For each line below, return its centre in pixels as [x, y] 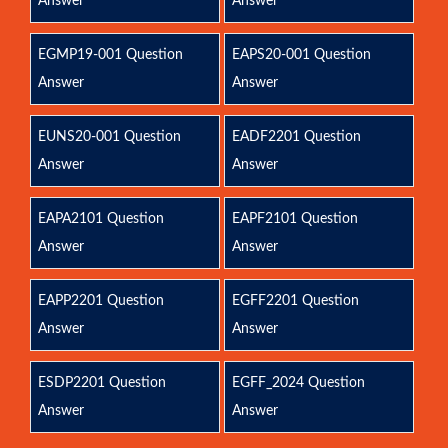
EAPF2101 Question [294, 219]
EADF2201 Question [296, 137]
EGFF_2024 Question [298, 383]
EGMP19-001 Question [110, 55]
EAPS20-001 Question [301, 55]
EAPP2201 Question [101, 301]
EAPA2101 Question [101, 219]
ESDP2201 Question [102, 383]
